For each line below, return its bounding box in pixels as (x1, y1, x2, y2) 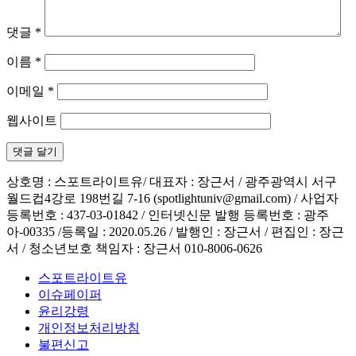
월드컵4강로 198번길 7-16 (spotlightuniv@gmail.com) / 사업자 (6, 191, 339, 205)
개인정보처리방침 (38, 320, 140, 335)
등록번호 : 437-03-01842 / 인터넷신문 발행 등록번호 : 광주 (6, 207, 329, 222)
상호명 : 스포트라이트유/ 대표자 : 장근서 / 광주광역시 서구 (6, 174, 337, 188)
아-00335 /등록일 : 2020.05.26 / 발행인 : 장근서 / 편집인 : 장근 (6, 224, 344, 238)
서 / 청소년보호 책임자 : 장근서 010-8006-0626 (6, 241, 262, 255)
